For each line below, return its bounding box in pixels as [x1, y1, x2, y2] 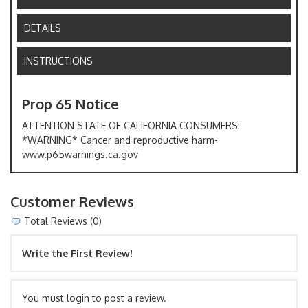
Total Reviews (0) [21, 214, 102, 227]
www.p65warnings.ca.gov [22, 148, 138, 160]
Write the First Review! [22, 247, 133, 259]
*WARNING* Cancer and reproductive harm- [22, 133, 218, 146]
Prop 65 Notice [22, 94, 119, 113]
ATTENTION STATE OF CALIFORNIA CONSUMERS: [22, 119, 240, 131]
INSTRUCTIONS [24, 54, 93, 67]
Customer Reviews [10, 192, 134, 210]
